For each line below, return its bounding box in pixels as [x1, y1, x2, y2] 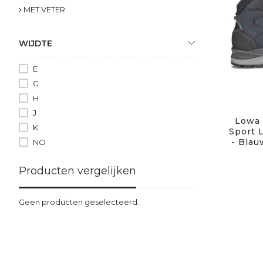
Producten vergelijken [19, 164, 136, 177]
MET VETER [23, 4, 65, 14]
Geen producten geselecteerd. [19, 197, 139, 207]
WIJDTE [19, 38, 52, 49]
